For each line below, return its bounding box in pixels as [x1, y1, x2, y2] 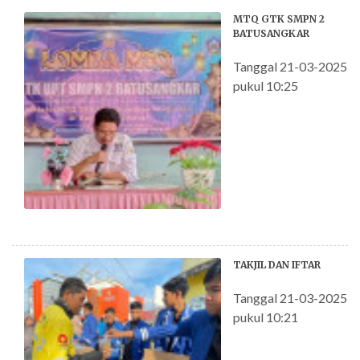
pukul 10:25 [233, 77, 299, 93]
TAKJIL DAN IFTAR [233, 258, 321, 271]
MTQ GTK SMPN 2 [233, 12, 325, 25]
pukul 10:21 [233, 309, 299, 325]
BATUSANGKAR [233, 27, 310, 39]
